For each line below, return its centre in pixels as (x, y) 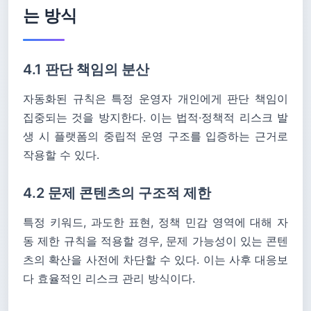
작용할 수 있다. (61, 155)
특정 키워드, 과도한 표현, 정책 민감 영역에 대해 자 (155, 222)
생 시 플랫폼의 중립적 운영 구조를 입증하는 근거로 (155, 136)
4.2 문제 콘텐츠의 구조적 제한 (117, 193)
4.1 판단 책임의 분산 (86, 69)
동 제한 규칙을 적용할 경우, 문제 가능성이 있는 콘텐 (155, 241)
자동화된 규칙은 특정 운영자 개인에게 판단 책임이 (155, 99)
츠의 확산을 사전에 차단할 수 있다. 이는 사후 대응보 (155, 260)
